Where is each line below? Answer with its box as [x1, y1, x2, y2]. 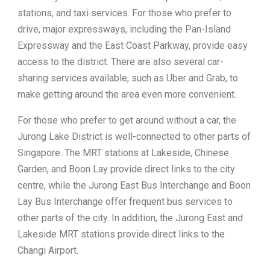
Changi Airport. [17, 245, 78, 256]
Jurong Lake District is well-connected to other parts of [17, 131, 251, 142]
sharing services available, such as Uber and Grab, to [17, 72, 238, 84]
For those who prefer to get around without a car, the [17, 115, 236, 126]
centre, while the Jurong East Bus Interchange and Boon [17, 180, 251, 191]
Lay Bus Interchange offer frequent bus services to [17, 196, 233, 207]
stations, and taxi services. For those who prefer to [17, 7, 231, 19]
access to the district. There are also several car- [17, 56, 224, 67]
